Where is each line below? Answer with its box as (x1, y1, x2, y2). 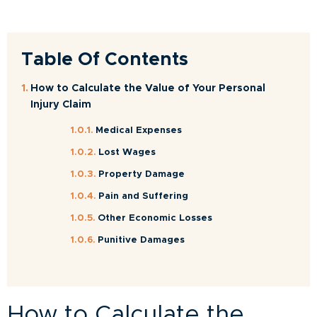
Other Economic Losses (97, 213, 212, 223)
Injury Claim (30, 99, 91, 110)
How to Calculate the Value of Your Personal (30, 83, 265, 93)
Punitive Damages (97, 235, 185, 245)
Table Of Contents (21, 50, 188, 69)
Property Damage (98, 169, 185, 179)
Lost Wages (98, 147, 156, 157)
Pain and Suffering (98, 191, 188, 201)
